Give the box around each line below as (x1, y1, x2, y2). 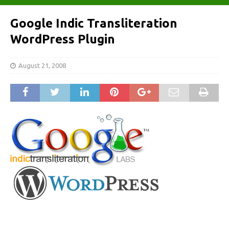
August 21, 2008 (18, 62, 66, 69)
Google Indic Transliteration (10, 16, 177, 30)
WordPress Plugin (10, 32, 115, 46)
